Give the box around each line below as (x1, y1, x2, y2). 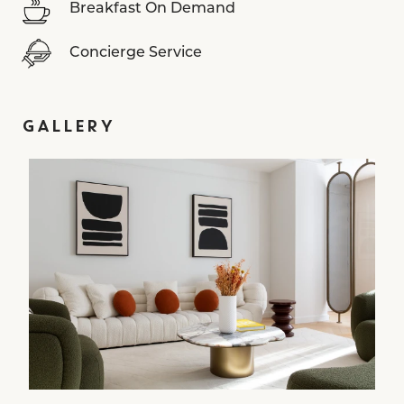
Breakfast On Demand (69, 2, 235, 17)
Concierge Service (69, 46, 202, 61)
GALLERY (22, 115, 115, 139)
